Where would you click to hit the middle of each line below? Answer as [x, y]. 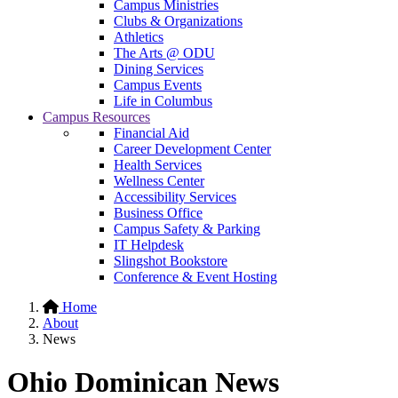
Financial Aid [151, 133]
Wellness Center [159, 181]
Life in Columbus [163, 101]
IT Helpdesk [149, 245]
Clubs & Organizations [178, 21]
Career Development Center [192, 149]
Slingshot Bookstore [171, 261]
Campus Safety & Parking [187, 229]
